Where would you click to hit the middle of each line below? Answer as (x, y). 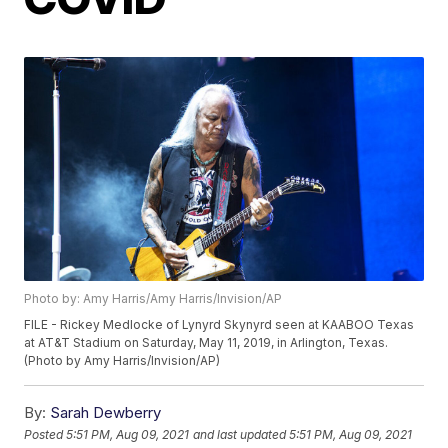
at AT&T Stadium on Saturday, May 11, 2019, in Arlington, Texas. (206, 343)
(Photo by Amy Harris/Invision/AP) (122, 361)
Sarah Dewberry (106, 413)
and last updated (240, 434)
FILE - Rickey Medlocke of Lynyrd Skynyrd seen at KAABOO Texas (219, 325)
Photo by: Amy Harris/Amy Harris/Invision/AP (153, 299)
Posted (45, 434)
